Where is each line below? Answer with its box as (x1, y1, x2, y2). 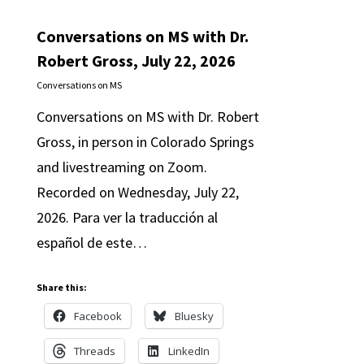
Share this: (36, 281, 87, 293)
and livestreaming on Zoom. (36, 158, 207, 176)
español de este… (36, 233, 147, 252)
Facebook (73, 309, 122, 323)
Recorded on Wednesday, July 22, (36, 183, 239, 201)
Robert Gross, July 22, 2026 (36, 50, 236, 71)
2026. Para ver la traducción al (36, 208, 218, 227)
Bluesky (174, 309, 214, 323)
